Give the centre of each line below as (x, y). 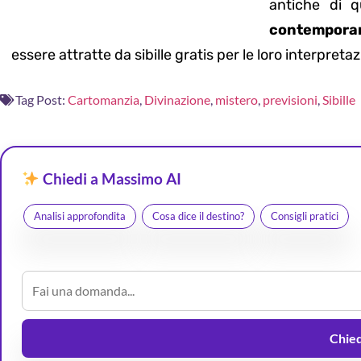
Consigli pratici (305, 216)
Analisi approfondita (80, 216)
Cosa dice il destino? (198, 216)
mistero (237, 100)
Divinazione (177, 100)
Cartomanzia (104, 100)
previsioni (290, 100)
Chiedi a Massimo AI (110, 179)
